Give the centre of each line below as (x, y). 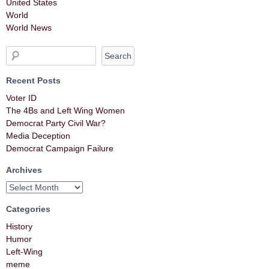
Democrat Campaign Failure (60, 149)
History (19, 227)
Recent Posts (33, 81)
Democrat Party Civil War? (56, 123)
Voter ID (21, 98)
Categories (28, 209)
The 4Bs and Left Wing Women (65, 111)
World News (29, 28)
